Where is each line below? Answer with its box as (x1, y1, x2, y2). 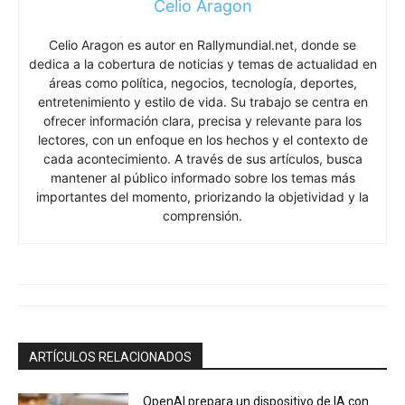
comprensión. (163, 207, 242, 223)
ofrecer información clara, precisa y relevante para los (43, 112, 362, 128)
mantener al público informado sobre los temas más (50, 169, 355, 185)
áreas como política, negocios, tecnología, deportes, (48, 74, 357, 90)
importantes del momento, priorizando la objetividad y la (36, 188, 369, 204)
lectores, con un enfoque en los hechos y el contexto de (37, 131, 368, 147)
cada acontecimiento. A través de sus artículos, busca (42, 150, 363, 166)
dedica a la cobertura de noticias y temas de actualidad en (28, 55, 377, 71)
